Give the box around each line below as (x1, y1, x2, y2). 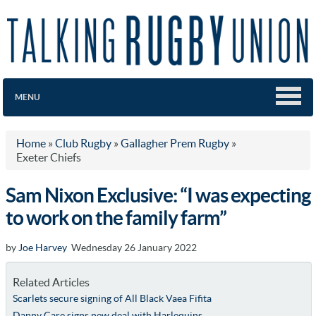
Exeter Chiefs (16, 150, 81, 164)
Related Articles (12, 275, 90, 288)
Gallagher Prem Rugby (121, 136, 229, 150)
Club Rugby (55, 136, 111, 150)
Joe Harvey (18, 241, 67, 253)
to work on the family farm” (6, 206, 226, 229)
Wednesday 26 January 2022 (67, 241, 197, 253)
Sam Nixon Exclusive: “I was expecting (6, 183, 310, 207)
